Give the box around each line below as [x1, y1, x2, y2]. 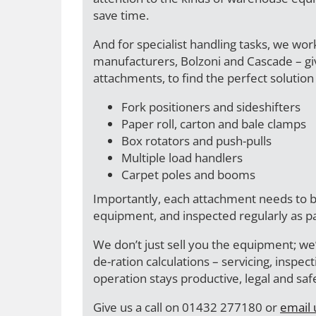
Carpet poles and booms [121, 166, 255, 183]
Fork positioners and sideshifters [121, 99, 300, 115]
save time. [93, 7, 149, 23]
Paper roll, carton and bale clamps [121, 116, 306, 132]
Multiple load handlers [121, 150, 243, 166]
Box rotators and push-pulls [121, 133, 272, 149]
